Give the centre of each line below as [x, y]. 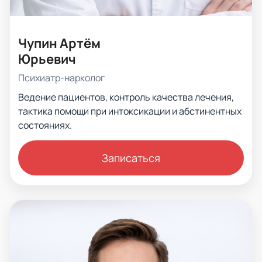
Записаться [131, 158]
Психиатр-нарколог [61, 78]
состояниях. [45, 125]
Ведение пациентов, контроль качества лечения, [126, 97]
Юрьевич [47, 59]
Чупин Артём [59, 44]
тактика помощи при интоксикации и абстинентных [130, 111]
